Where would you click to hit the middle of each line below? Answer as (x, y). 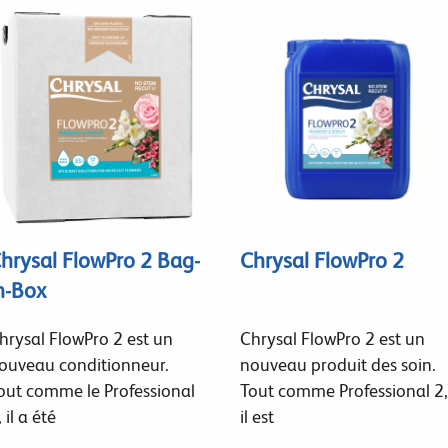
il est (256, 416)
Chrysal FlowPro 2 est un (332, 338)
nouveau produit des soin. (337, 364)
